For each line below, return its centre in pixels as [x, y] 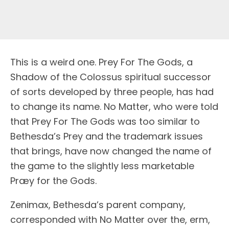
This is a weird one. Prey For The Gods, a [101, 62]
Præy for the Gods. [53, 181]
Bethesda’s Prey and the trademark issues [107, 136]
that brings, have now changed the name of [111, 151]
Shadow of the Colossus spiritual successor [111, 77]
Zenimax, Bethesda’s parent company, [98, 205]
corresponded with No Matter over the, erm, [110, 220]
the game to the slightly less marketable [102, 166]
